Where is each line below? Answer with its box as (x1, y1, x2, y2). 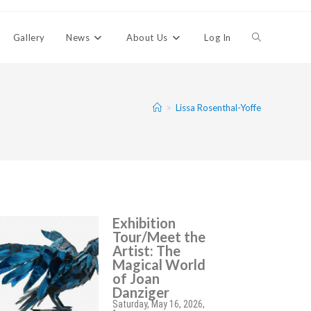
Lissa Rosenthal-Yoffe (176, 101, 261, 113)
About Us (126, 32, 168, 43)
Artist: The (112, 242, 181, 259)
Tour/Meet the (112, 228, 206, 245)
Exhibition (112, 215, 176, 231)
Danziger (112, 284, 170, 301)
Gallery (12, 32, 45, 43)
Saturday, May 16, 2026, (112, 299, 205, 310)
